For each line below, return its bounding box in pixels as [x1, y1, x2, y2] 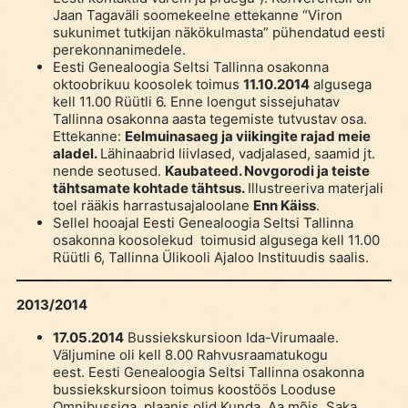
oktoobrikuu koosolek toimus [52, 75, 243, 93]
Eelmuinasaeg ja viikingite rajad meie [124, 127, 371, 145]
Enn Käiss [252, 196, 316, 214]
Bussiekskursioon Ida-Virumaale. [123, 328, 339, 346]
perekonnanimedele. [52, 40, 186, 58]
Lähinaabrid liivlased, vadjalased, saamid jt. [99, 144, 375, 162]
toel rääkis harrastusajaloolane [52, 196, 253, 214]
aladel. [52, 144, 100, 162]
